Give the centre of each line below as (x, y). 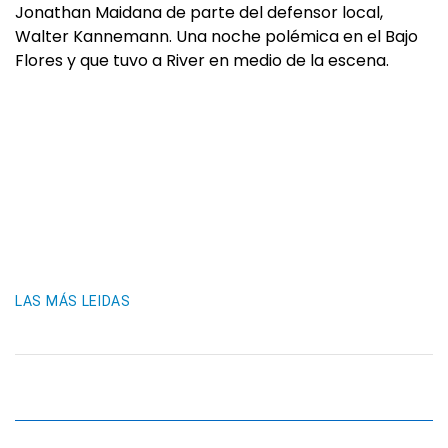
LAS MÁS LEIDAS (73, 301)
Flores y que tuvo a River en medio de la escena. (202, 60)
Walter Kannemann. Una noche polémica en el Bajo (216, 36)
